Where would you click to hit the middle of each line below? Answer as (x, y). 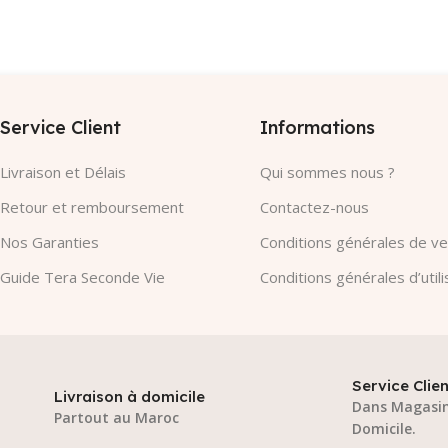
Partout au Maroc (116, 418)
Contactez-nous (315, 206)
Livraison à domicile (129, 397)
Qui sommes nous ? (328, 171)
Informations (318, 127)
